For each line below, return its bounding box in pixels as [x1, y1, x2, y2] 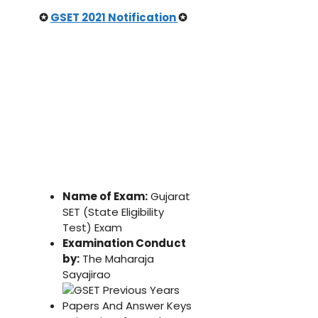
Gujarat [148, 189, 190, 204]
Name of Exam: [62, 189, 148, 204]
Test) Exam [62, 220, 122, 236]
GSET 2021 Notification [50, 10, 178, 26]
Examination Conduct [62, 236, 186, 251]
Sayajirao [62, 267, 111, 283]
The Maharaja [79, 251, 154, 267]
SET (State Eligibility [62, 204, 164, 220]
